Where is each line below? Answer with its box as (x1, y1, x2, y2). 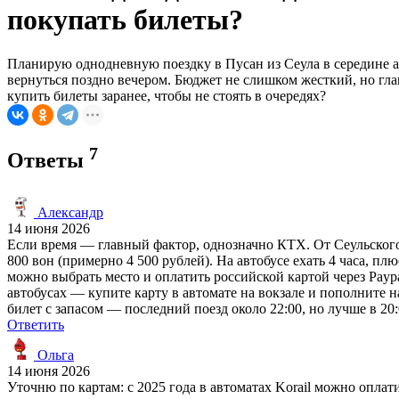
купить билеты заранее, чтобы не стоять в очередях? (7, 87, 326, 103)
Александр (34, 204, 103, 220)
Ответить (7, 316, 64, 332)
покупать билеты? (7, 4, 243, 37)
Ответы (7, 148, 89, 172)
